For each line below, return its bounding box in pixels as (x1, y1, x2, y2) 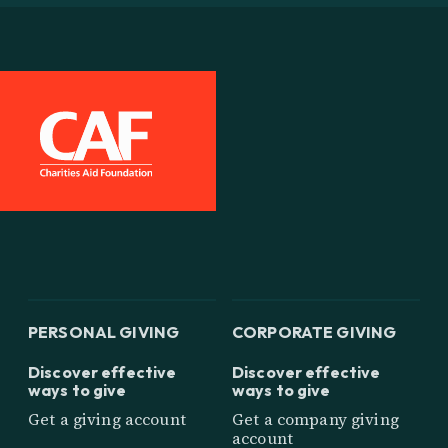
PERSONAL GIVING (28, 321, 180, 342)
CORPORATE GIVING (232, 321, 397, 342)
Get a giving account (28, 407, 186, 430)
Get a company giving (232, 407, 399, 430)
